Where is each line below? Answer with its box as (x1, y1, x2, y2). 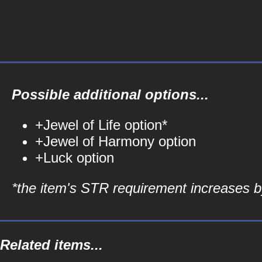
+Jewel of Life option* (35, 117, 168, 133)
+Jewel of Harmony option (35, 133, 196, 149)
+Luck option (35, 150, 115, 166)
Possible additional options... (12, 87, 209, 102)
